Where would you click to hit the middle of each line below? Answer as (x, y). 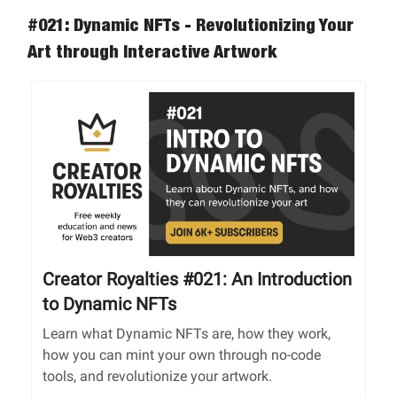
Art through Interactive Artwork (152, 51)
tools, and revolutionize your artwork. (157, 376)
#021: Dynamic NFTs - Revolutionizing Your (191, 25)
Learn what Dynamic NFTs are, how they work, (187, 333)
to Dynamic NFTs (109, 304)
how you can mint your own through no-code (182, 354)
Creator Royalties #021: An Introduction (197, 279)
